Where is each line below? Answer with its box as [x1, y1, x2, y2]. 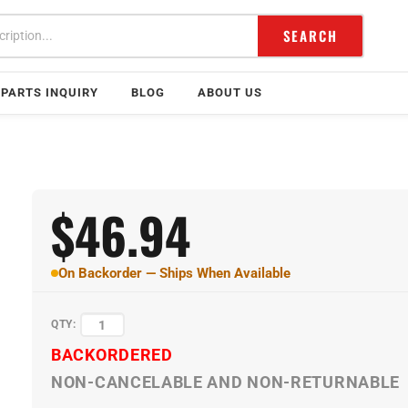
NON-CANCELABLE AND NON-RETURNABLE [51, 354, 401, 373]
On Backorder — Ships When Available [58, 265, 291, 281]
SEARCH [282, 25, 338, 46]
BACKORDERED [51, 327, 173, 346]
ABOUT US [198, 86, 262, 99]
